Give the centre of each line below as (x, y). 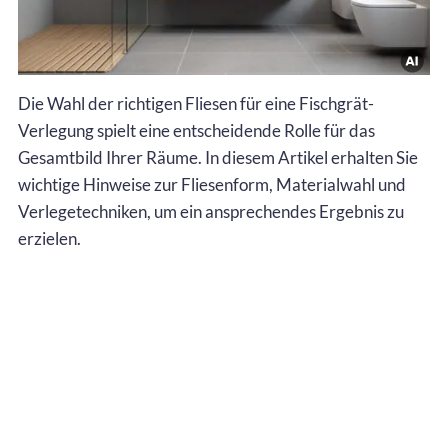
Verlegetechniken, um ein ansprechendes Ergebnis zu (211, 211)
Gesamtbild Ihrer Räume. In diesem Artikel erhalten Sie (218, 157)
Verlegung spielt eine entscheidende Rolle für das (196, 130)
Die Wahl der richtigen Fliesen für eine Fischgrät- (196, 103)
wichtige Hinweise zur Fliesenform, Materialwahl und (212, 184)
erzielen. (49, 238)
